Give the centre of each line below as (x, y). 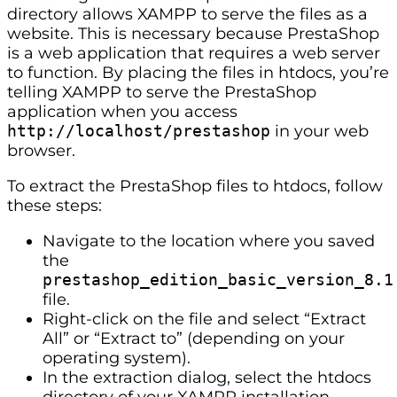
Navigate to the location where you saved (209, 241)
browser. (41, 150)
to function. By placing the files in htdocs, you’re (198, 72)
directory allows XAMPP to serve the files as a (187, 14)
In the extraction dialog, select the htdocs (207, 377)
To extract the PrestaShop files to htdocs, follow (195, 186)
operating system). (117, 358)
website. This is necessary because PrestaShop (193, 33)
